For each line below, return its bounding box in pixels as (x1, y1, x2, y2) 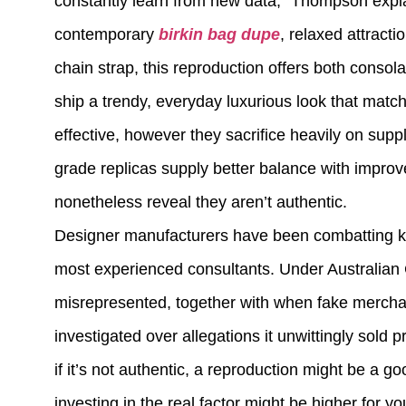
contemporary (54, 25, 159, 43)
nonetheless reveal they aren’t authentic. (54, 193, 347, 211)
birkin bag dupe (159, 25, 280, 43)
